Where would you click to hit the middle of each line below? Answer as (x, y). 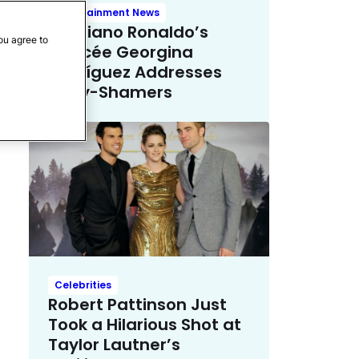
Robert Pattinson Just (137, 305)
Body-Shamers (110, 92)
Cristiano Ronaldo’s (128, 32)
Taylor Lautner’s (114, 345)
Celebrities (83, 285)
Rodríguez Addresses (135, 72)
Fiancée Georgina (121, 52)
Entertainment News (107, 12)
